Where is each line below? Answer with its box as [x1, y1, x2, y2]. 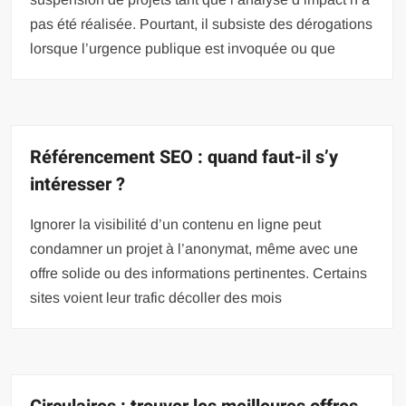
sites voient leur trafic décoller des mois [30, 289, 283, 305]
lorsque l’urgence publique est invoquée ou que [30, 40, 336, 56]
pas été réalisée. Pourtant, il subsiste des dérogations [30, 15, 373, 32]
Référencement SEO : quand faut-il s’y [30, 143, 339, 170]
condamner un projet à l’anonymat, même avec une [30, 240, 359, 256]
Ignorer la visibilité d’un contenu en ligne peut [30, 216, 322, 232]
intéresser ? [30, 170, 126, 198]
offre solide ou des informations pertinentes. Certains [30, 265, 368, 281]
